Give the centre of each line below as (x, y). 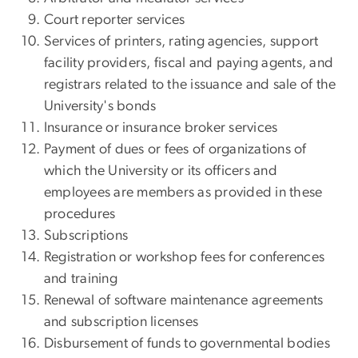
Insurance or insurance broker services (161, 128)
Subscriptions (86, 236)
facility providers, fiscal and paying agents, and (189, 64)
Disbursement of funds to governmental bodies (187, 344)
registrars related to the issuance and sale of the (190, 85)
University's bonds (100, 107)
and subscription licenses (121, 322)
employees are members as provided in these (183, 193)
